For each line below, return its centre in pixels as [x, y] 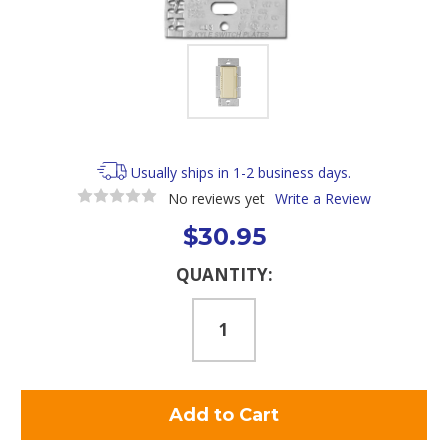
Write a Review [322, 198]
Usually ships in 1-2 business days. [241, 172]
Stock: [42, 289]
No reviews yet [216, 198]
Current [46, 270]
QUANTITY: [224, 274]
